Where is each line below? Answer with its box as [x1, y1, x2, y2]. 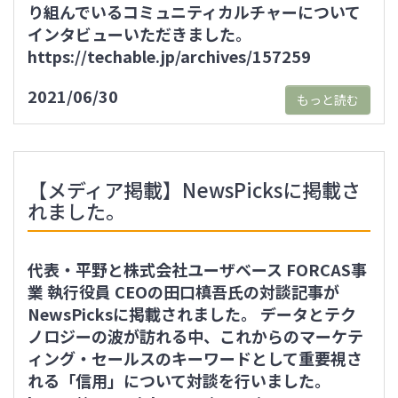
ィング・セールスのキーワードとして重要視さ [28, 346, 362, 370]
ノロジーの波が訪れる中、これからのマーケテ [28, 324, 363, 347]
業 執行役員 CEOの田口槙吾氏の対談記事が [28, 280, 339, 303]
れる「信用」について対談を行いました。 [28, 369, 330, 392]
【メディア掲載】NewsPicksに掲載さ [28, 175, 361, 203]
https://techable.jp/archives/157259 [28, 44, 311, 68]
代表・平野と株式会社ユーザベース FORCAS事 [28, 258, 367, 281]
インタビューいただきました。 [28, 22, 251, 45]
